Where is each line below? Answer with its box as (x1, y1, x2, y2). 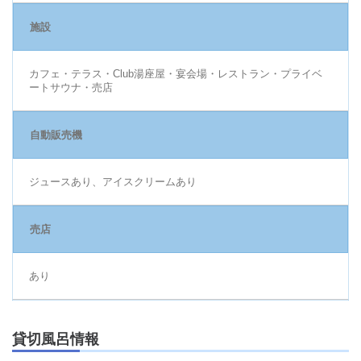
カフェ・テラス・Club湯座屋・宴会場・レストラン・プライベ (29, 67, 322, 80)
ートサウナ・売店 (29, 81, 113, 93)
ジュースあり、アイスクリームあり (29, 175, 197, 188)
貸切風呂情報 (12, 330, 99, 347)
